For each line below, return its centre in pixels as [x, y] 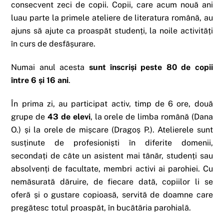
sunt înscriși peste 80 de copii [151, 67]
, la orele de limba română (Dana [151, 117]
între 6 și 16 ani [40, 80]
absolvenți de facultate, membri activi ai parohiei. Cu [112, 169]
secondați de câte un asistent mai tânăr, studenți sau [112, 156]
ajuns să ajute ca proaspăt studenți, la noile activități [112, 31]
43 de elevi [69, 117]
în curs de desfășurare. [53, 44]
